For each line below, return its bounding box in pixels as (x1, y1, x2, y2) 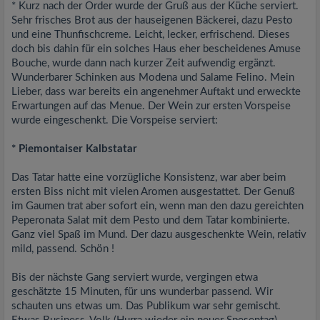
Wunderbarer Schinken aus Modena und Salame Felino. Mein (11, 72, 294, 83)
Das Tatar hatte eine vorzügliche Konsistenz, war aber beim (11, 172, 286, 183)
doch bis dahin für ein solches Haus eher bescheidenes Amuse (11, 44, 301, 54)
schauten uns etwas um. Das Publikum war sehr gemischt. (11, 301, 281, 311)
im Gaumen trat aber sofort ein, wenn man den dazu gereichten (11, 201, 304, 211)
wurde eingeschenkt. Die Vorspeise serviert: (11, 115, 218, 126)
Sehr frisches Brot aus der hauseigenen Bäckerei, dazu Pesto (11, 15, 293, 26)
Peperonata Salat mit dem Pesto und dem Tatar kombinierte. (11, 215, 290, 226)
